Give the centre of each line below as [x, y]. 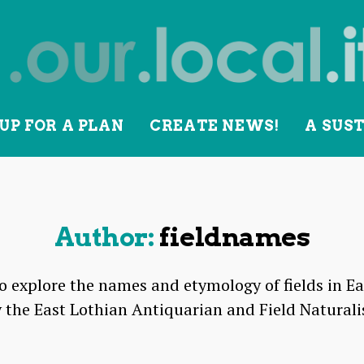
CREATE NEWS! [214, 125]
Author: [104, 236]
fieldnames [234, 236]
